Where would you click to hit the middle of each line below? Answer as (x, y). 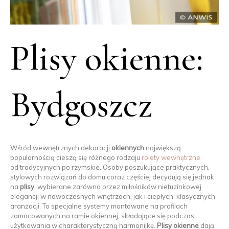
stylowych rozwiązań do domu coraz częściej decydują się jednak (112, 177)
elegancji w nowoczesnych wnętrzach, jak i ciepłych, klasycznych (113, 197)
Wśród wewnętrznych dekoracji (61, 148)
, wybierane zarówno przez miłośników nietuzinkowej (118, 187)
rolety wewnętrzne (171, 158)
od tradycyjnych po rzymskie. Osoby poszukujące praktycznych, (110, 167)
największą (163, 148)
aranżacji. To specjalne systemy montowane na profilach (99, 206)
